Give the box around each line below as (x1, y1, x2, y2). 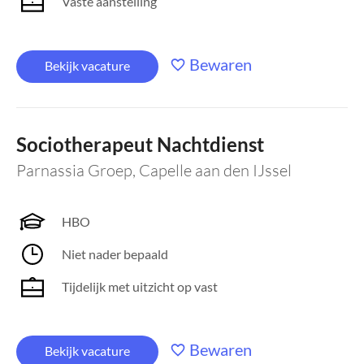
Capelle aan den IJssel (139, 160, 292, 180)
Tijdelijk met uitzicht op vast (62, 279, 218, 294)
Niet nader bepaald (62, 246, 168, 262)
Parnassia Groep (16, 160, 132, 180)
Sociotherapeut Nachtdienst (16, 132, 264, 156)
